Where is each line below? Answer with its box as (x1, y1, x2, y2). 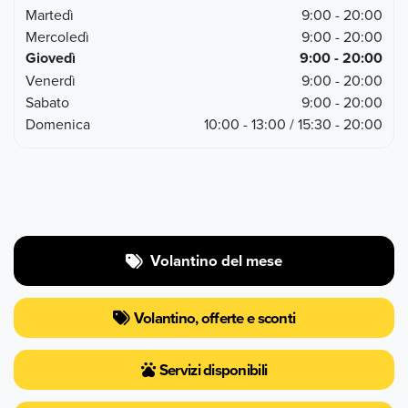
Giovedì (25, 47, 76, 68)
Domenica (25, 114, 90, 134)
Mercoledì (25, 26, 89, 46)
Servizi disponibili (158, 359, 268, 381)
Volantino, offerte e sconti (133, 307, 296, 329)
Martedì (25, 5, 74, 25)
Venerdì (25, 70, 76, 90)
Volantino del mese (150, 250, 282, 271)
